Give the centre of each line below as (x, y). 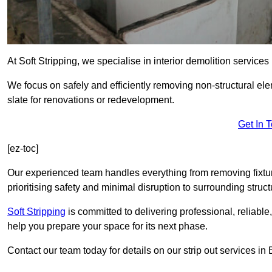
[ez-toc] (23, 149)
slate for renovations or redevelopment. (91, 100)
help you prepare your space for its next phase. (107, 226)
